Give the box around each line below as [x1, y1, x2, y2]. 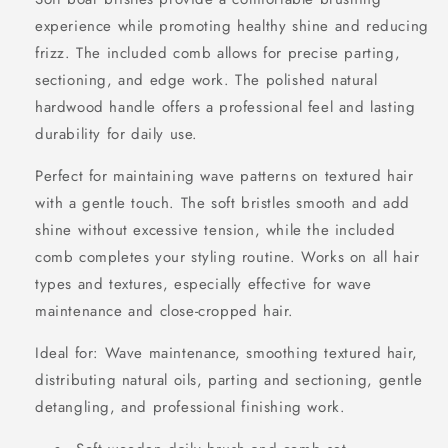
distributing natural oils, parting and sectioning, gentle [35, 369, 423, 391]
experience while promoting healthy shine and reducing [35, 15, 429, 37]
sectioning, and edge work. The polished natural [35, 69, 378, 91]
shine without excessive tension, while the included [35, 219, 396, 241]
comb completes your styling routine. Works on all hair [35, 246, 420, 268]
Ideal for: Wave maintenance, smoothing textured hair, [35, 342, 418, 364]
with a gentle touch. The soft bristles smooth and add [35, 192, 410, 214]
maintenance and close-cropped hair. [35, 300, 295, 322]
